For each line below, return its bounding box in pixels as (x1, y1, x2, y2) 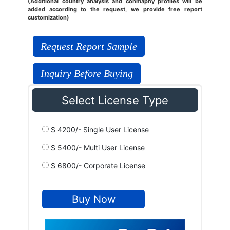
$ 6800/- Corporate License (49, 161, 146, 170)
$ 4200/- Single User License (49, 125, 149, 134)
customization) (28, 14, 70, 21)
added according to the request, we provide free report (28, 6, 202, 13)
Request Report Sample (41, 41, 138, 52)
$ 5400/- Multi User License (49, 143, 145, 152)
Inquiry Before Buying (41, 68, 133, 79)
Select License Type (61, 93, 168, 107)
